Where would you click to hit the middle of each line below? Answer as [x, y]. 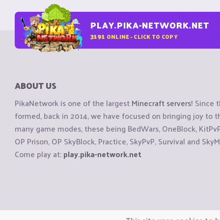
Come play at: [39, 154]
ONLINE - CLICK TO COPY [142, 36]
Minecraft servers [161, 103]
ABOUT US [36, 85]
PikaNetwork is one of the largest [73, 103]
